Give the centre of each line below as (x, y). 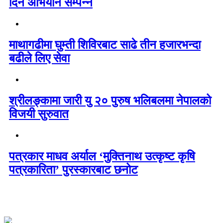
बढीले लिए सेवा (39, 58)
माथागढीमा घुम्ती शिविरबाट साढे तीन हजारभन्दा (105, 45)
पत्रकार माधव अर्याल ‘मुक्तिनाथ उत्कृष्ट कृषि (102, 156)
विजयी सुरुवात (39, 114)
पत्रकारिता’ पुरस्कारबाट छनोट (73, 169)
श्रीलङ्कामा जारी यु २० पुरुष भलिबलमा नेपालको (110, 100)
